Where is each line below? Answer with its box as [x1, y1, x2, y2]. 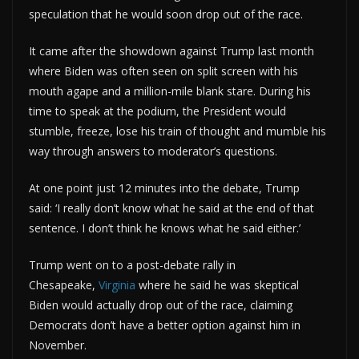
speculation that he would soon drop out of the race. [29, 6, 303, 22]
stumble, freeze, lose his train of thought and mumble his [29, 123, 326, 139]
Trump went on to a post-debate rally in [29, 256, 236, 272]
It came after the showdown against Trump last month [29, 42, 314, 58]
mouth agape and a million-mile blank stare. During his [29, 83, 311, 99]
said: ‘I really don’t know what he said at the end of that [29, 200, 314, 216]
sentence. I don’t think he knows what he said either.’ [29, 220, 301, 236]
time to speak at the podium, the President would [29, 103, 286, 119]
